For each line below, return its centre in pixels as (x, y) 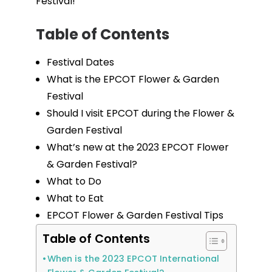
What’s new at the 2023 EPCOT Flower (138, 147)
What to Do (74, 181)
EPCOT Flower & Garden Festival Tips (135, 215)
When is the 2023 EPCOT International (134, 259)
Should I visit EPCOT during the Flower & (140, 113)
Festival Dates (80, 62)
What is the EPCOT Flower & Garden (133, 79)
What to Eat (75, 198)
